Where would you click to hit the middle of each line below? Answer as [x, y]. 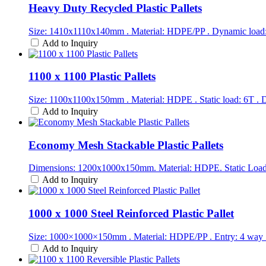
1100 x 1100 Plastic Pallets [92, 77]
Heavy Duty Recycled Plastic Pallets [115, 8]
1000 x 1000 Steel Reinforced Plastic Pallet [131, 214]
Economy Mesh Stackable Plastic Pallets [126, 145]
